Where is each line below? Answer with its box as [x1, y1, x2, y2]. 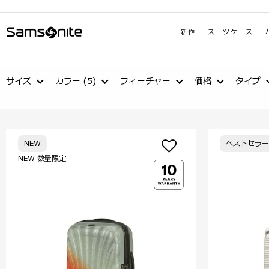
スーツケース [208, 27, 253, 37]
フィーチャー [120, 75, 171, 88]
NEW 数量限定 [18, 153, 66, 164]
